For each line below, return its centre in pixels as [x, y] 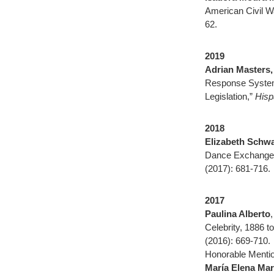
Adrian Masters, [239, 69]
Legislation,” [230, 96]
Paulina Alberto [238, 214]
